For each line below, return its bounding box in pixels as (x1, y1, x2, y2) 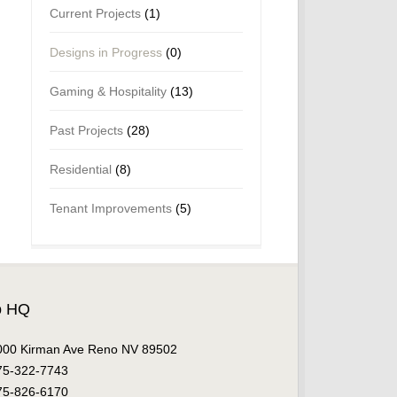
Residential (50, 162, 112, 176)
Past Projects (50, 123, 123, 137)
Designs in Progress (50, 45, 162, 59)
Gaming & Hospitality (50, 84, 167, 98)
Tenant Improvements (50, 201, 172, 215)
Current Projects (50, 6, 141, 20)
